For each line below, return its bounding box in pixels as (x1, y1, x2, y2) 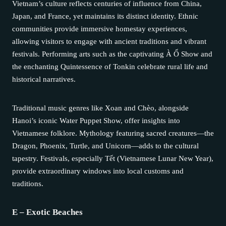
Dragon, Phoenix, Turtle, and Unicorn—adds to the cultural (12, 141, 199, 150)
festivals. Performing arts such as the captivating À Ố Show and (12, 49, 212, 58)
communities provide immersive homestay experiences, (12, 24, 187, 33)
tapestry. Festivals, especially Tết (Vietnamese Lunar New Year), (12, 154, 213, 162)
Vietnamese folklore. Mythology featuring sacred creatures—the (12, 129, 214, 137)
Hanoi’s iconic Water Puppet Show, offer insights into (12, 116, 180, 125)
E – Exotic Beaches (12, 207, 83, 217)
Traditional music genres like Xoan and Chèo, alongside (12, 103, 189, 112)
